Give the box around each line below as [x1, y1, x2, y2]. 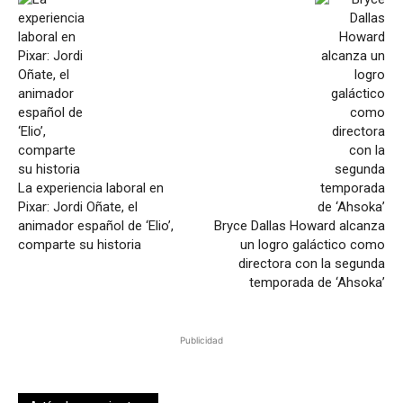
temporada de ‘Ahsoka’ [248, 274, 385, 291]
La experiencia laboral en [18, 180, 164, 197]
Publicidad [180, 335, 223, 346]
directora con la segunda [237, 255, 385, 273]
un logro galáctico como [239, 237, 385, 254]
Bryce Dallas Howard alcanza [213, 218, 385, 235]
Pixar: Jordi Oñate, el [18, 199, 138, 216]
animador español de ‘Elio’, [18, 218, 174, 235]
